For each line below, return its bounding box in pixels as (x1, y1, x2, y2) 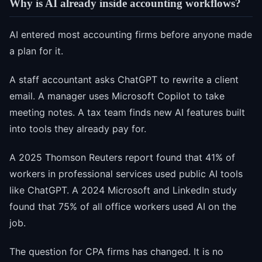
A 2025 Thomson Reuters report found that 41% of (9, 151, 235, 164)
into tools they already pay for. (9, 123, 146, 135)
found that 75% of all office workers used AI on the (9, 201, 236, 213)
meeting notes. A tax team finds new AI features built (9, 106, 245, 119)
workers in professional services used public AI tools (9, 168, 243, 180)
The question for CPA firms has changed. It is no (9, 245, 223, 257)
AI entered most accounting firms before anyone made (9, 29, 252, 41)
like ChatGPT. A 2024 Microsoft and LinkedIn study (9, 184, 237, 196)
